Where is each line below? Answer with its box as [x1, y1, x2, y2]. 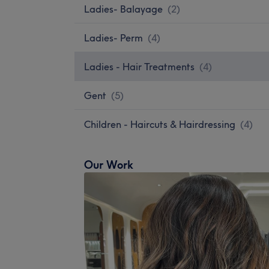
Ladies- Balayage [84, 2, 163, 15]
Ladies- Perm [84, 31, 143, 44]
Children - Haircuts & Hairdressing [84, 118, 235, 130]
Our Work [84, 157, 133, 172]
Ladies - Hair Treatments [84, 60, 195, 73]
